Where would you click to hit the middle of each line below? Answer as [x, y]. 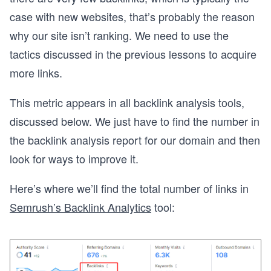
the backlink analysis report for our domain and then [135, 140]
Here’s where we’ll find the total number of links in [129, 188]
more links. [36, 73]
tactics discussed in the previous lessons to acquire [133, 54]
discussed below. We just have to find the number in [135, 121]
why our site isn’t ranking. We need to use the [119, 35]
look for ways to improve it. [74, 158]
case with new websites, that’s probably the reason [132, 16]
